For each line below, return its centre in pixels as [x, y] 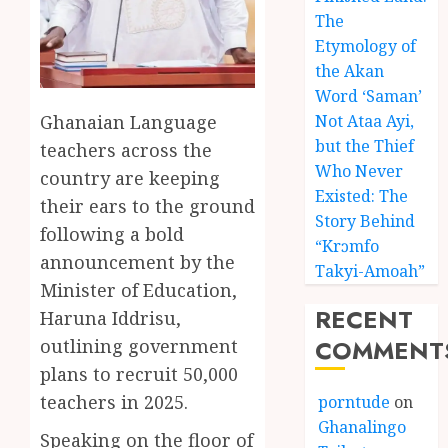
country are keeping [130, 177]
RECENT [364, 319]
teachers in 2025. [114, 401]
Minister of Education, [138, 289]
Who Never [359, 171]
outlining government [139, 345]
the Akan [350, 71]
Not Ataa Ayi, [365, 121]
